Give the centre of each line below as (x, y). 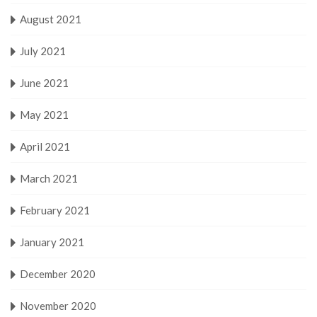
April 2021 (45, 146)
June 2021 (44, 82)
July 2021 (43, 51)
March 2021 (49, 178)
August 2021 (51, 19)
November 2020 (58, 305)
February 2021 (55, 210)
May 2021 (44, 114)
